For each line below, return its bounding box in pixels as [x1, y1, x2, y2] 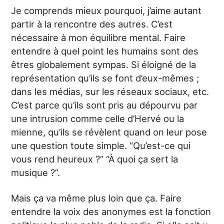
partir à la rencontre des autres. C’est [11, 18, 173, 29]
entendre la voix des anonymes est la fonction [11, 206, 211, 217]
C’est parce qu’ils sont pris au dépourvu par [11, 99, 198, 110]
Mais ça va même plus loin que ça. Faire [11, 192, 182, 203]
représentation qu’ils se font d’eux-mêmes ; [11, 72, 199, 83]
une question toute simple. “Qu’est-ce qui [11, 140, 191, 151]
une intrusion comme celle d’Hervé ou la [11, 113, 184, 124]
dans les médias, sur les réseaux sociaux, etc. [11, 86, 209, 97]
